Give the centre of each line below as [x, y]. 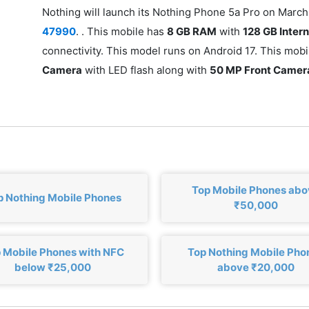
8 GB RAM [192, 32]
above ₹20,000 [256, 267]
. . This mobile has [122, 32]
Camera [62, 70]
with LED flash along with [146, 70]
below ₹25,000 [53, 267]
